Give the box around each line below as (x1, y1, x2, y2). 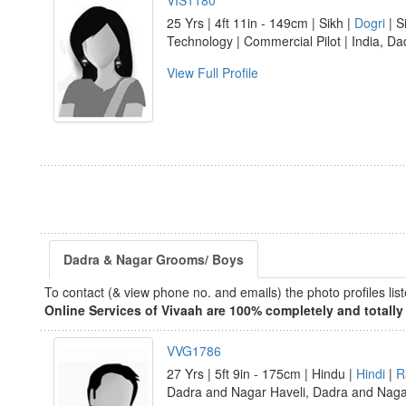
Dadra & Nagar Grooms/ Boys (63, 250, 244, 268)
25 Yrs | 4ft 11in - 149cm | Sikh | (167, 14, 354, 32)
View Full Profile (167, 63, 258, 82)
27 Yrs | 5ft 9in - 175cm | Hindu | (167, 364, 356, 382)
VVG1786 (167, 342, 221, 360)
